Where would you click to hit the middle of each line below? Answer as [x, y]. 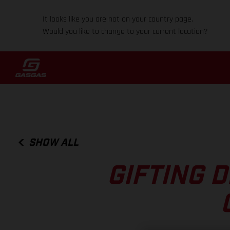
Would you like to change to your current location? [126, 32]
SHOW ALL [54, 142]
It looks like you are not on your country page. [118, 19]
